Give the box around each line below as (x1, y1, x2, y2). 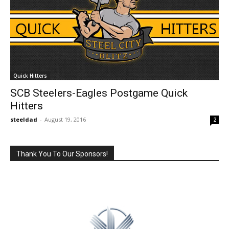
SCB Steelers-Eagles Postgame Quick (10, 86, 188, 99)
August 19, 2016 (44, 115, 86, 123)
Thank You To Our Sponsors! (16, 149, 108, 158)
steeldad (10, 115, 37, 123)
